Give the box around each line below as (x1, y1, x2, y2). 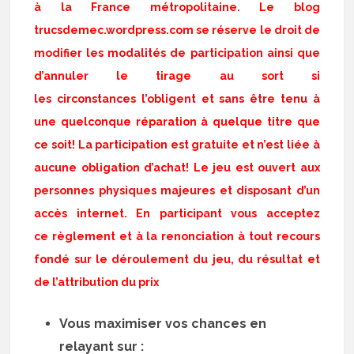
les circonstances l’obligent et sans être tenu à (34, 92, 320, 105)
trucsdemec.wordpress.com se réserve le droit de (34, 24, 320, 36)
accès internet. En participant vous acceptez (34, 207, 320, 220)
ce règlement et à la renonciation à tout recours (34, 230, 320, 243)
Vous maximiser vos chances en (59, 316, 267, 331)
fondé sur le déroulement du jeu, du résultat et (34, 253, 320, 265)
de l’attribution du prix (34, 276, 160, 288)
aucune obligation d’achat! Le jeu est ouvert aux (34, 161, 320, 174)
